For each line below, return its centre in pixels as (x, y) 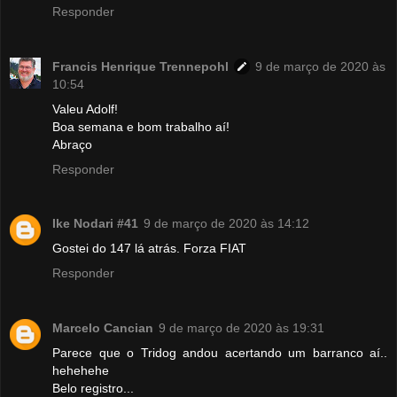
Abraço (72, 144)
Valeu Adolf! (85, 109)
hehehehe (81, 371)
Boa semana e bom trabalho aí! (141, 126)
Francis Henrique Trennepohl (140, 66)
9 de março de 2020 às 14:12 (226, 224)
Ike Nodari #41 (95, 224)
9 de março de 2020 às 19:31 (241, 328)
